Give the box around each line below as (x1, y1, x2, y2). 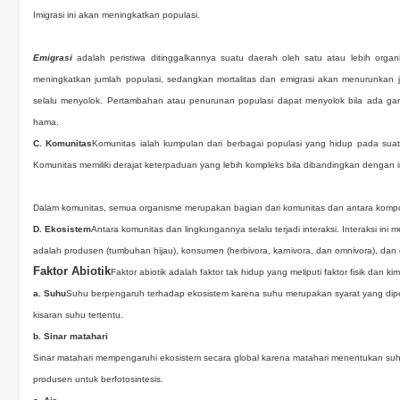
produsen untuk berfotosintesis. (33, 374, 163, 384)
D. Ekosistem (33, 224, 91, 234)
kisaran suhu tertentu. (33, 310, 123, 320)
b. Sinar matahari (33, 331, 108, 341)
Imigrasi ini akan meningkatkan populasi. (33, 10, 200, 20)
